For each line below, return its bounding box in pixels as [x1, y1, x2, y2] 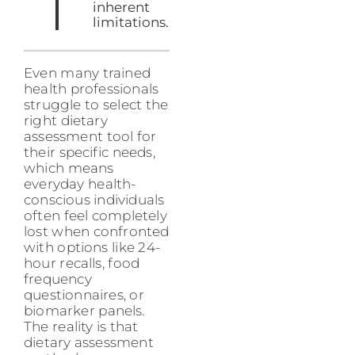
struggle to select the [24, 97, 169, 113]
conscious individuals [24, 192, 165, 208]
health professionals [24, 81, 159, 97]
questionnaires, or [24, 287, 144, 303]
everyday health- [24, 176, 136, 193]
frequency [24, 271, 92, 288]
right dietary [24, 113, 108, 129]
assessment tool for [24, 128, 157, 145]
